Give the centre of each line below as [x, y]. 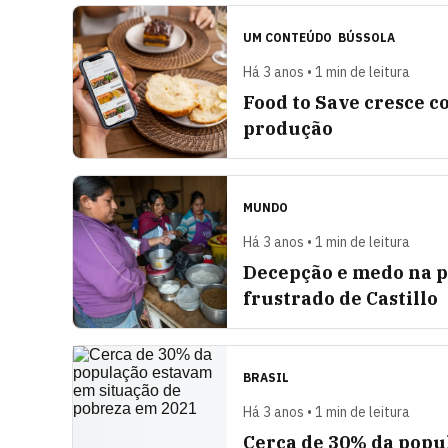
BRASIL [266, 377]
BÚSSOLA [366, 37]
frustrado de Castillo [340, 298]
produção [288, 128]
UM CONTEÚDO [289, 37]
